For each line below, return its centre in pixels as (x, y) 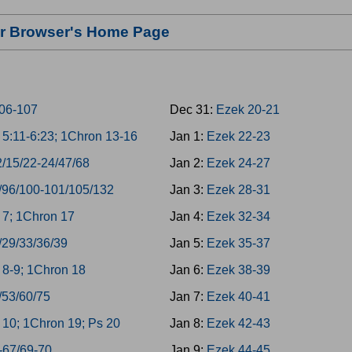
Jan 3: (188, 190)
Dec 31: (192, 110)
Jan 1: (188, 136)
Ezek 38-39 (238, 270)
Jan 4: (188, 216)
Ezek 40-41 (238, 297)
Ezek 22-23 (238, 136)
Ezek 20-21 (247, 110)
